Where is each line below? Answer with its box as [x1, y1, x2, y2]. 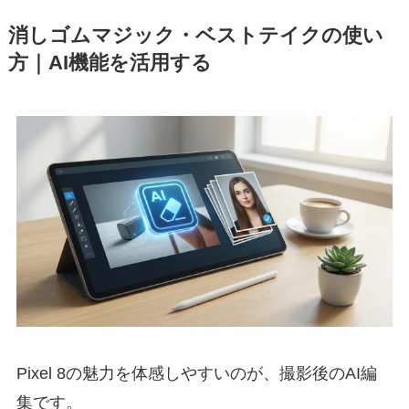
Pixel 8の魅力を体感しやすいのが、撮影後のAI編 [16, 364, 377, 383]
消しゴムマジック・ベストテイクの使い [7, 25, 383, 47]
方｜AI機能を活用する [7, 52, 212, 75]
